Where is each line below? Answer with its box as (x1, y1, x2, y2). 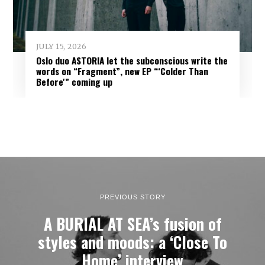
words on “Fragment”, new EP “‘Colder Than (35, 64, 208, 77)
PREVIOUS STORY (99, 193, 166, 201)
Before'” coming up (35, 75, 112, 88)
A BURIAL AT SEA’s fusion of (43, 212, 222, 235)
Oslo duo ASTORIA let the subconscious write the (35, 53, 228, 67)
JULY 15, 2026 (35, 41, 87, 51)
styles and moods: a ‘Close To (38, 230, 227, 254)
